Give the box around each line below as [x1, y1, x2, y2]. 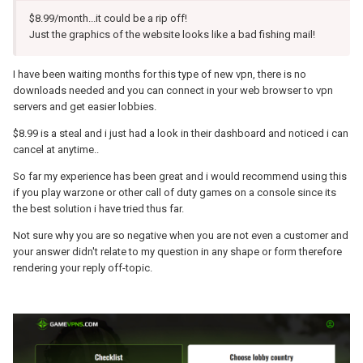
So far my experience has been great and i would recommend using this [13, 169, 347, 182]
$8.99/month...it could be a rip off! [29, 11, 187, 24]
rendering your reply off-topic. [13, 261, 152, 274]
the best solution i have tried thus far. [13, 202, 184, 215]
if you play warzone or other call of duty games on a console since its [13, 186, 336, 199]
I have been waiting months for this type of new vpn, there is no [13, 67, 306, 80]
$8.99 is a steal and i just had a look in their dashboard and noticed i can [13, 126, 348, 139]
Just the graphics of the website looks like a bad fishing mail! [29, 28, 315, 41]
